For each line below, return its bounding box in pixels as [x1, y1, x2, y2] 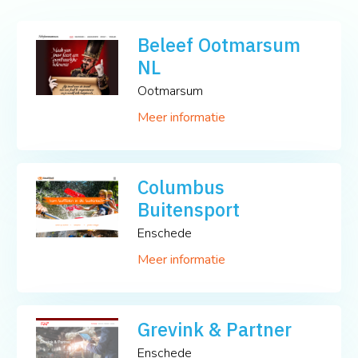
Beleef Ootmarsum [137, 32, 301, 57]
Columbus [137, 174, 225, 199]
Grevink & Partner [137, 316, 292, 341]
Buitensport [137, 197, 241, 221]
